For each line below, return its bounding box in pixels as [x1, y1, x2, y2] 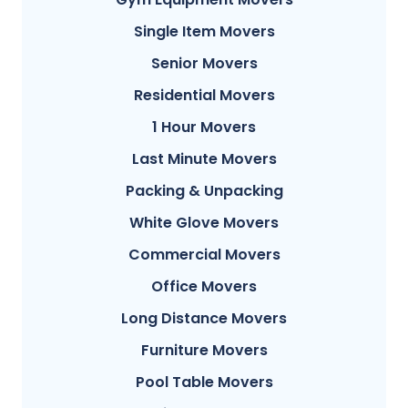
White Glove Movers [129, 211, 279, 233]
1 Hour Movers [152, 116, 256, 138]
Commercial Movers [127, 243, 280, 265]
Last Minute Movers [131, 148, 277, 169]
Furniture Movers [140, 339, 268, 361]
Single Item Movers [133, 20, 275, 42]
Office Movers [151, 275, 257, 297]
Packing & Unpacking [125, 179, 283, 201]
